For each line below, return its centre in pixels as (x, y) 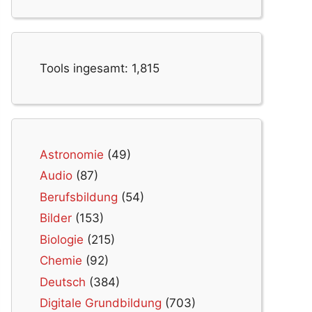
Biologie (62, 239)
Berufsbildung (79, 197)
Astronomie (72, 154)
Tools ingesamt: (86, 68)
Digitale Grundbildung (101, 303)
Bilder (56, 218)
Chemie (61, 261)
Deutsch (63, 282)
